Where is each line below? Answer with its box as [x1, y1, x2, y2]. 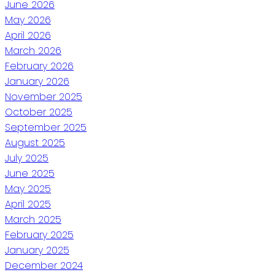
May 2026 [5, 12, 51, 27]
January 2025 [5, 242, 69, 257]
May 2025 [5, 181, 51, 196]
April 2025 [5, 196, 51, 211]
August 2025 [5, 135, 65, 150]
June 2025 [5, 166, 55, 180]
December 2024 [5, 258, 83, 273]
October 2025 [5, 104, 72, 119]
